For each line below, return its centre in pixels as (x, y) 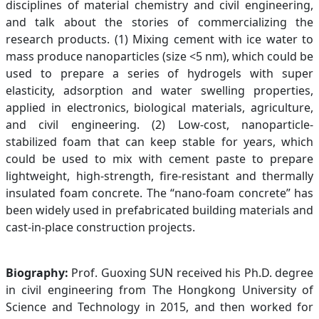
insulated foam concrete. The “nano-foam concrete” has (159, 193)
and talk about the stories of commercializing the (159, 22)
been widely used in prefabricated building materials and (159, 210)
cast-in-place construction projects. (100, 227)
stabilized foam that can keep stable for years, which (159, 141)
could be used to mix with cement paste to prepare (159, 158)
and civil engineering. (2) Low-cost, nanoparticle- (159, 124)
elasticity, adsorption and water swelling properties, (159, 90)
